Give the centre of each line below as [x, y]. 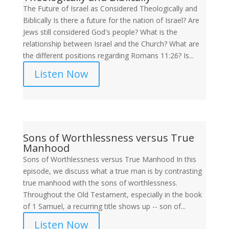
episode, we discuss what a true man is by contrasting [112, 171]
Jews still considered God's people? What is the [100, 32]
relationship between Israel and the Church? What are [111, 44]
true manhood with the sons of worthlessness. [100, 183]
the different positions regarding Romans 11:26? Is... [108, 55]
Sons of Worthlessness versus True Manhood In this [109, 159]
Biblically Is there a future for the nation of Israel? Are [111, 20]
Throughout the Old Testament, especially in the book [112, 194]
